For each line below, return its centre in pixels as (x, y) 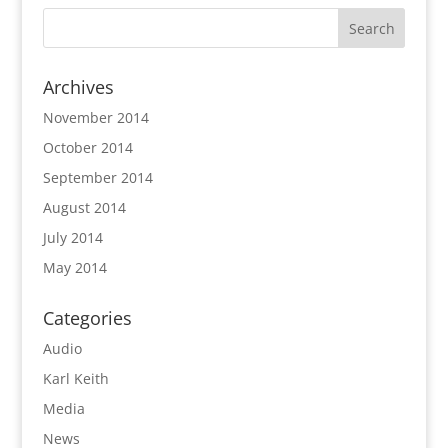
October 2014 (87, 147)
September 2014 (97, 177)
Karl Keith (75, 378)
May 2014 (74, 267)
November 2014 (95, 117)
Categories (87, 318)
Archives (78, 87)
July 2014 (72, 237)
